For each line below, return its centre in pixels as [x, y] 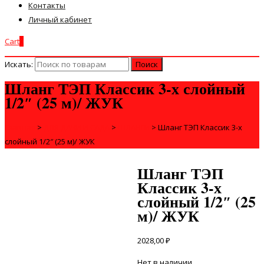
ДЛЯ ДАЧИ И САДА [77, 127]
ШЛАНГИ [134, 127]
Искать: [19, 64]
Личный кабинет [60, 19]
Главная [20, 127]
